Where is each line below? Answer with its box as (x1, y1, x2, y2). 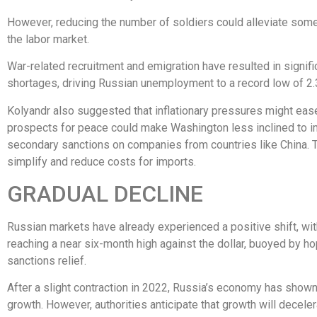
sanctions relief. (7, 253, 86, 267)
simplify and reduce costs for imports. (7, 154, 196, 168)
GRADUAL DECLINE (7, 180, 203, 207)
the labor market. (7, 32, 89, 46)
